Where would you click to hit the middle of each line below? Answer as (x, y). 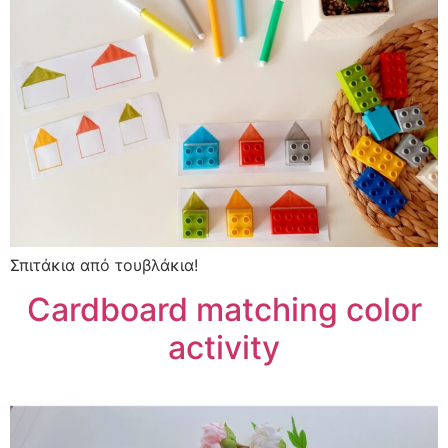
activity (224, 348)
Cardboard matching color (224, 310)
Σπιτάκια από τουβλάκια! (104, 264)
